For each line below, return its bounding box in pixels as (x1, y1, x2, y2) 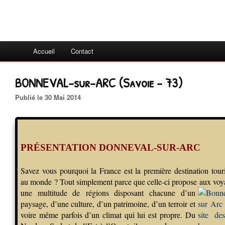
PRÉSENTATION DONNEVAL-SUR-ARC (21, 142, 201, 153)
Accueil (33, 46, 55, 56)
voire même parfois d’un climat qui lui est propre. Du (21, 209, 195, 220)
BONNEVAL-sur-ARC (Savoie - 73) (15, 74, 183, 91)
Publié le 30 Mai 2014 (20, 92, 81, 102)
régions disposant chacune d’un (80, 187, 195, 198)
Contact (71, 46, 93, 56)
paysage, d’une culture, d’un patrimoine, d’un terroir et (21, 198, 195, 209)
